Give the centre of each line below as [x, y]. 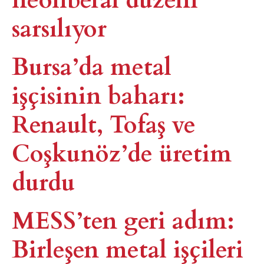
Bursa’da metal [92, 65]
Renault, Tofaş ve [104, 123]
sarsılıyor [59, 27]
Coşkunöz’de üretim [122, 152]
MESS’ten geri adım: [123, 219]
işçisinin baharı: [98, 94]
